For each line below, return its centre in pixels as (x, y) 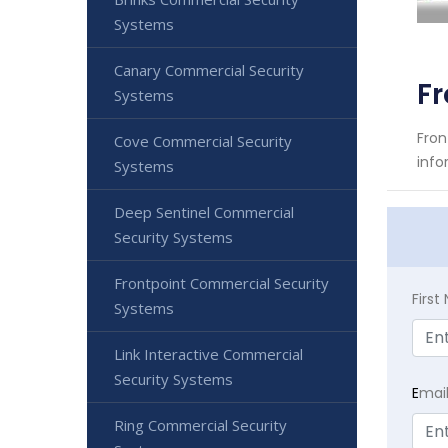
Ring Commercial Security (200, 425)
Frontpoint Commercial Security (221, 283)
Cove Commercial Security (203, 141)
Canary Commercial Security (209, 70)
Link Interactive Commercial (208, 354)
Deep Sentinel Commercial (204, 212)
